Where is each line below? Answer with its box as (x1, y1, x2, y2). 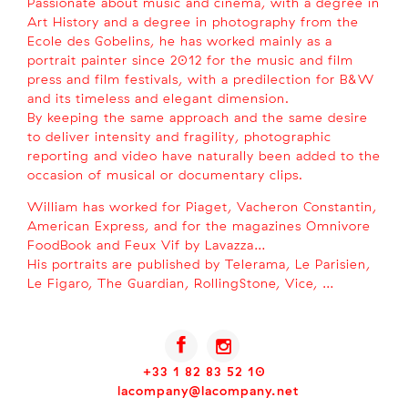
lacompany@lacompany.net (117, 382, 299, 399)
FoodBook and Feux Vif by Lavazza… (27, 236, 266, 253)
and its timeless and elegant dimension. (27, 89, 290, 107)
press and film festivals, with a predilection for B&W (27, 70, 374, 87)
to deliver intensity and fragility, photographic (27, 127, 331, 145)
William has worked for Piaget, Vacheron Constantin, (27, 198, 377, 215)
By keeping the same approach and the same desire (27, 108, 368, 126)
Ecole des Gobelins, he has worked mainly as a (27, 32, 332, 49)
